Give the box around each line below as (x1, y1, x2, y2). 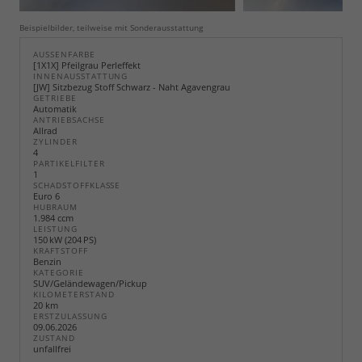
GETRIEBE (33, 92, 77, 103)
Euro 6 (33, 189, 60, 202)
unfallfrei (33, 342, 71, 355)
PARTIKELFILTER (33, 158, 105, 169)
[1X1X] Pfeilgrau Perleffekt (33, 58, 141, 71)
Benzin (33, 255, 61, 267)
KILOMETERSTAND (33, 288, 115, 300)
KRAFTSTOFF (33, 245, 88, 256)
